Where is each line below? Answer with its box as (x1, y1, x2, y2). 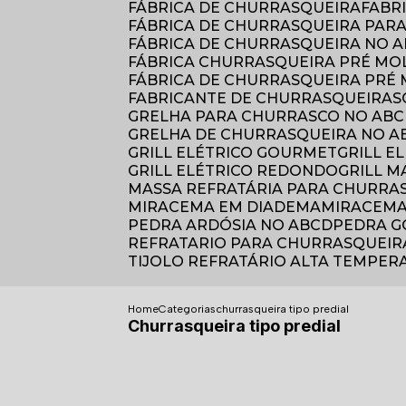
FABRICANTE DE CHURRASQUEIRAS (136, 90, 402, 107)
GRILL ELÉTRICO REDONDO (139, 162, 339, 179)
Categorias (159, 303, 217, 315)
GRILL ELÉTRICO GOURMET (139, 144, 338, 161)
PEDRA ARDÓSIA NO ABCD (139, 217, 333, 234)
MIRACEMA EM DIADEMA (142, 198, 322, 216)
